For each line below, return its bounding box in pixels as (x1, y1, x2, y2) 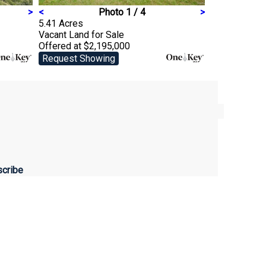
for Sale (91, 28, 124, 40)
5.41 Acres (39, 17, 83, 29)
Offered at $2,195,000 (39, 40, 130, 52)
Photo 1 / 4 (98, 6, 145, 18)
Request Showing (42, 52, 115, 64)
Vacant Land (39, 28, 91, 40)
